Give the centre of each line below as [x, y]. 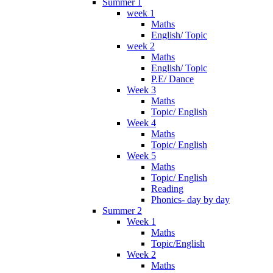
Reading [167, 188]
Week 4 [141, 122]
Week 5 [141, 155]
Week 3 [141, 90]
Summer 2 [122, 210]
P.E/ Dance [172, 79]
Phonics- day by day [190, 199]
